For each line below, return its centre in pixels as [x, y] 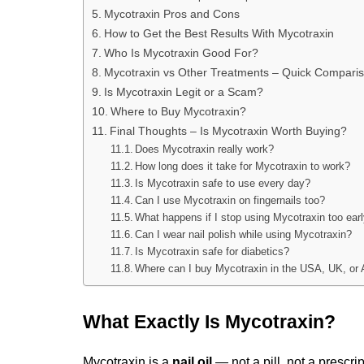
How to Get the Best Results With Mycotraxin [219, 33]
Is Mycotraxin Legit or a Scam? [183, 91]
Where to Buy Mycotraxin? [178, 111]
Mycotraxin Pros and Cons [171, 13]
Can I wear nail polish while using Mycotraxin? [244, 234]
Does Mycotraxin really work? [205, 149]
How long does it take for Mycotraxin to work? [243, 166]
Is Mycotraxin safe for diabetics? [212, 251]
